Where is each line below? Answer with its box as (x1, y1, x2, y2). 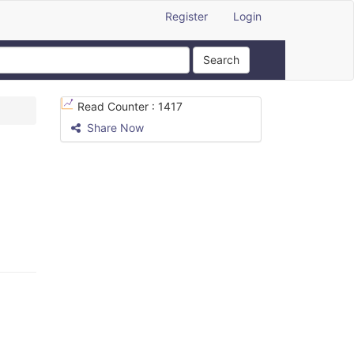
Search (203, 53, 239, 66)
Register (165, 9, 208, 23)
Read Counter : (77, 100, 158, 113)
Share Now (84, 121, 144, 134)
